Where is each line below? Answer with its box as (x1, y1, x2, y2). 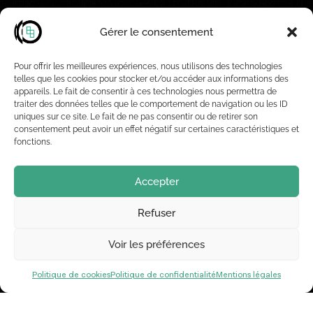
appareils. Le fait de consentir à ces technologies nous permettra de (14, 87, 277, 96)
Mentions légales (216, 270, 281, 280)
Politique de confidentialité (110, 270, 216, 280)
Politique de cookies (32, 270, 110, 280)
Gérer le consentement (100, 26, 213, 38)
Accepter (134, 175, 179, 188)
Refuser (138, 206, 175, 219)
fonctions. (14, 137, 52, 147)
